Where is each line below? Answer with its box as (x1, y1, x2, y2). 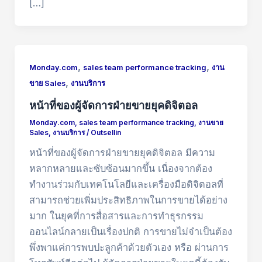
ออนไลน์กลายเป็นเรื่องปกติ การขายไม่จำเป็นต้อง (29, 226, 232, 238)
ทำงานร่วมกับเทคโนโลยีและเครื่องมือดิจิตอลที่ (29, 178, 223, 191)
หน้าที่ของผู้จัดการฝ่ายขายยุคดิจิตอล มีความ (29, 147, 215, 159)
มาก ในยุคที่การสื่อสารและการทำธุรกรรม (29, 210, 204, 222)
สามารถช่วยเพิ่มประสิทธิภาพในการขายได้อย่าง (29, 194, 227, 206)
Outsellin (90, 129, 121, 137)
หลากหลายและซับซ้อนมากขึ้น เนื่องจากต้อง (29, 163, 212, 175)
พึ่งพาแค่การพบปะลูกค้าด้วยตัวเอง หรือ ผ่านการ (29, 242, 229, 254)
